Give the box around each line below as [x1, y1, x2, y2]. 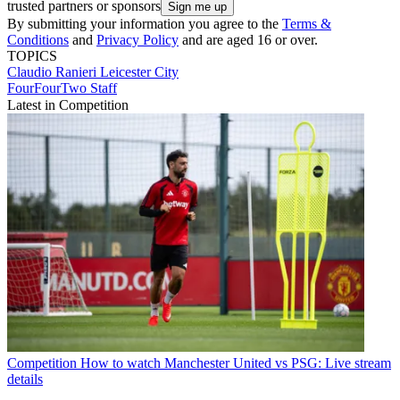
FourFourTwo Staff [7, 80, 117, 96]
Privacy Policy [96, 32, 179, 48]
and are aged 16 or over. [179, 32, 318, 48]
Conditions [7, 32, 69, 48]
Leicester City [100, 64, 179, 80]
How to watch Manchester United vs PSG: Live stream [80, 354, 391, 371]
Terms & [282, 16, 331, 32]
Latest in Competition [7, 97, 129, 113]
